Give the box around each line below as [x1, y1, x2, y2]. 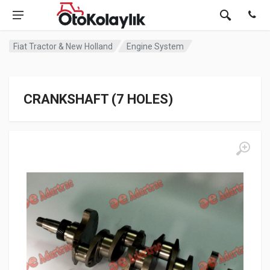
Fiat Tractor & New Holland [13, 41, 113, 51]
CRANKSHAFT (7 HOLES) [24, 92, 173, 107]
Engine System [127, 41, 184, 51]
